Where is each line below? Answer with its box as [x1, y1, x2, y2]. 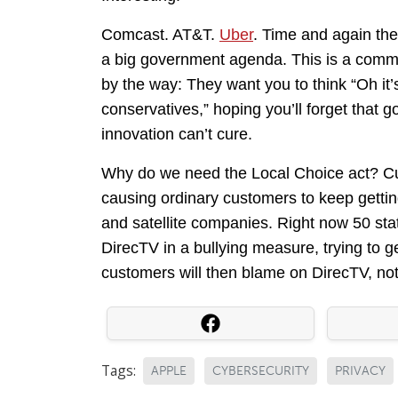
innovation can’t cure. [101, 125, 252, 144]
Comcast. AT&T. [101, 26, 219, 44]
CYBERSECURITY [212, 363, 309, 379]
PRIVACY [335, 363, 386, 379]
